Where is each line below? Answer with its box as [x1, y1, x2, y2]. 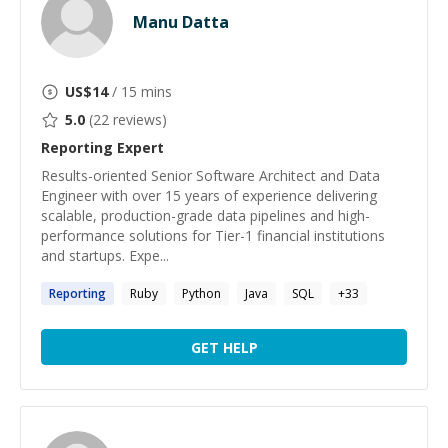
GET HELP [190, 337, 258, 357]
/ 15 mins [108, 82, 172, 101]
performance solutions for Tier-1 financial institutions [41, 226, 385, 245]
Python [182, 285, 221, 302]
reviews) [109, 110, 167, 129]
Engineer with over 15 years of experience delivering [41, 186, 377, 205]
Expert [113, 138, 164, 157]
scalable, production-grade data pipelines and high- [41, 206, 370, 225]
